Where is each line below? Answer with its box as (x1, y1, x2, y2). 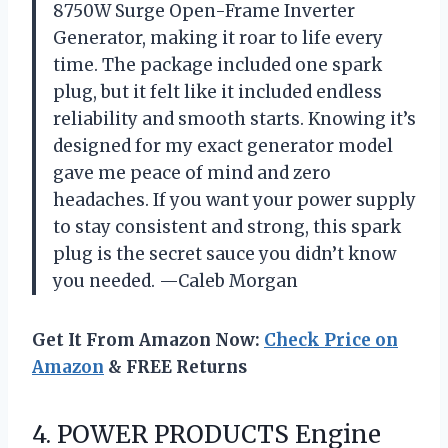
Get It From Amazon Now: (32, 329, 264, 352)
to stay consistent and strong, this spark (53, 216, 401, 239)
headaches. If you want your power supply (53, 189, 416, 212)
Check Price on (264, 329, 398, 352)
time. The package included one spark (53, 54, 382, 77)
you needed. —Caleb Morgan (53, 270, 298, 293)
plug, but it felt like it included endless (53, 81, 382, 104)
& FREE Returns (104, 356, 247, 379)
